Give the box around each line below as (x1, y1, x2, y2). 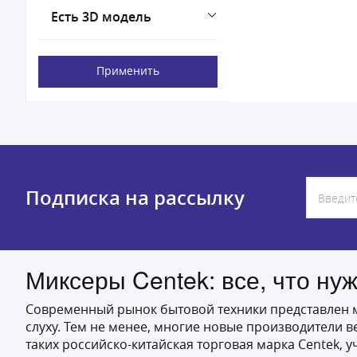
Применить (96, 63, 159, 78)
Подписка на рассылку (25, 184, 245, 210)
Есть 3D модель (51, 8, 151, 25)
